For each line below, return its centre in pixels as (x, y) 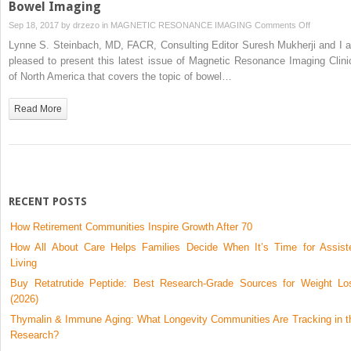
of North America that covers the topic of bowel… (120, 76)
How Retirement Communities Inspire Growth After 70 (131, 226)
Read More (38, 109)
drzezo (86, 25)
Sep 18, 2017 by (41, 25)
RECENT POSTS (48, 201)
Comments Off (282, 25)
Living (24, 262)
